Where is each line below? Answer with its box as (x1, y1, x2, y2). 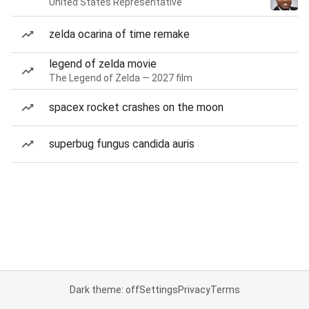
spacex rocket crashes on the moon (49, 101, 223, 114)
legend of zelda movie (49, 57, 157, 70)
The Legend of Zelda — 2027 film (49, 72, 192, 83)
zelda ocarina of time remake (49, 28, 190, 41)
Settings (139, 284, 178, 295)
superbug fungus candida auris (49, 137, 195, 150)
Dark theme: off (69, 284, 139, 295)
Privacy (177, 284, 210, 295)
